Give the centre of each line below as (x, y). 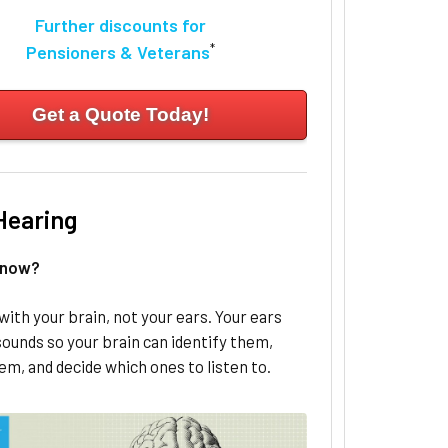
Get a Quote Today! (120, 115)
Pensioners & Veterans (117, 52)
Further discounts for (120, 25)
